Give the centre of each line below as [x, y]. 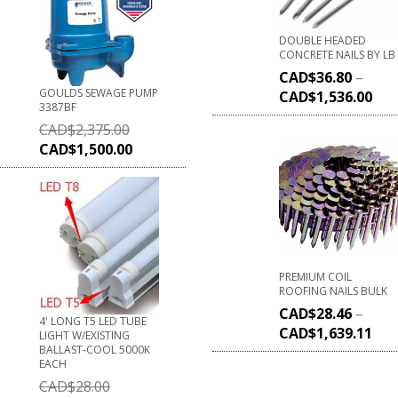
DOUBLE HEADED [322, 41]
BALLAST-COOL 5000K [95, 349]
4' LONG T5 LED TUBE [93, 321]
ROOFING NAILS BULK [333, 291]
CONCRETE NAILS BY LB [337, 55]
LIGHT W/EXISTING [84, 335]
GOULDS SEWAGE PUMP [99, 92]
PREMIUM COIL [315, 277]
